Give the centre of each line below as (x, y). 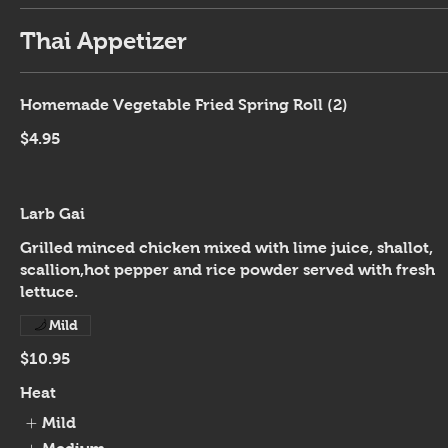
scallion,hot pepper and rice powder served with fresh (227, 269)
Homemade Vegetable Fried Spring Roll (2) (184, 104)
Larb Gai (52, 213)
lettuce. (49, 291)
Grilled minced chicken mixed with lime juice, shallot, (226, 247)
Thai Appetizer (103, 40)
